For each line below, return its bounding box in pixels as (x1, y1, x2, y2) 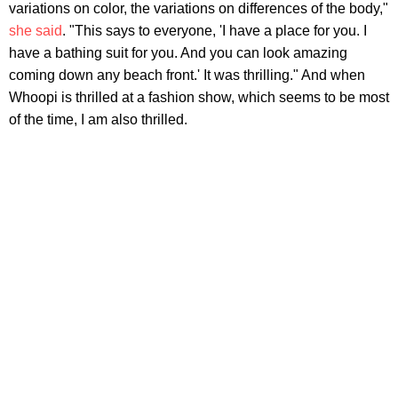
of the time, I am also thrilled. (9, 111, 187, 127)
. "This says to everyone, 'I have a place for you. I (62, 22, 367, 38)
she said (9, 22, 62, 38)
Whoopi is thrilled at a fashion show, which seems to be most (9, 89, 389, 105)
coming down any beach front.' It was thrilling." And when (9, 67, 365, 83)
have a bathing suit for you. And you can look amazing (9, 44, 347, 60)
